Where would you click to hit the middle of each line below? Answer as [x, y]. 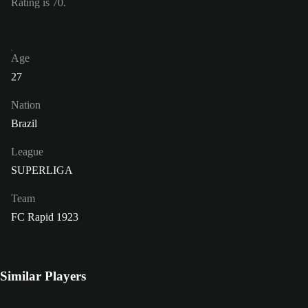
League [27, 152]
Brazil [24, 124]
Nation [26, 105]
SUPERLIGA [42, 170]
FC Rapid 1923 [45, 217]
